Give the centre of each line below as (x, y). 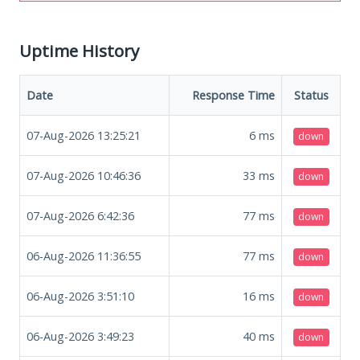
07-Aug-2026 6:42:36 (80, 215)
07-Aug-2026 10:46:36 (84, 175)
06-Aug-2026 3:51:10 (80, 296)
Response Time (233, 95)
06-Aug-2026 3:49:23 (80, 336)
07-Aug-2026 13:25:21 (84, 135)
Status (311, 95)
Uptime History (79, 50)
